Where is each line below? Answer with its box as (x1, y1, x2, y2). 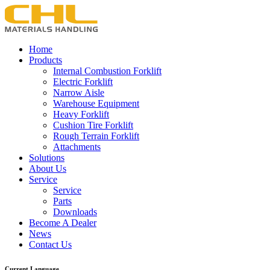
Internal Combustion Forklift (53, 66, 162, 76)
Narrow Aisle (53, 87, 104, 98)
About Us (29, 163, 66, 174)
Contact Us (29, 239, 72, 250)
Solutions (29, 152, 64, 163)
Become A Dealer (29, 218, 96, 228)
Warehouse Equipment (53, 98, 139, 108)
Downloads (53, 207, 97, 217)
